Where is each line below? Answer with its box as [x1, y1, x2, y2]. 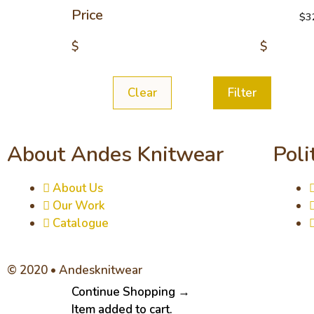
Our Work [53, 198, 105, 214]
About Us [53, 180, 103, 196]
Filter [228, 85, 257, 101]
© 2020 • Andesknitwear [7, 261, 142, 278]
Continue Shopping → [71, 283, 190, 300]
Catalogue [53, 215, 109, 231]
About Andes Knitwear [7, 140, 224, 169]
